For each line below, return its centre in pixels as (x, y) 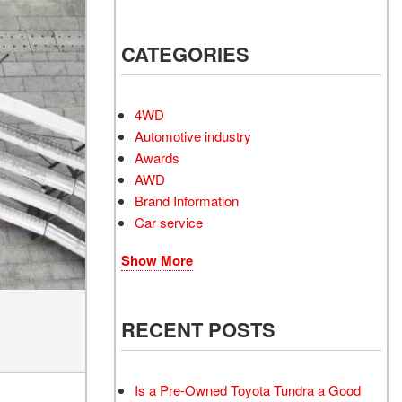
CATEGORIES (185, 54)
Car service (169, 222)
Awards (157, 157)
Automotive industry (193, 136)
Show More (157, 260)
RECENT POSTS (198, 329)
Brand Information (187, 201)
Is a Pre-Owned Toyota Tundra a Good (248, 390)
